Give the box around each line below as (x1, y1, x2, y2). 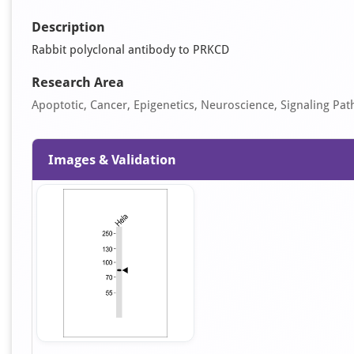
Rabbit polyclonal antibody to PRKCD (32, 43, 229, 57)
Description (32, 19, 105, 35)
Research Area (32, 74, 124, 90)
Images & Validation (48, 152, 176, 168)
